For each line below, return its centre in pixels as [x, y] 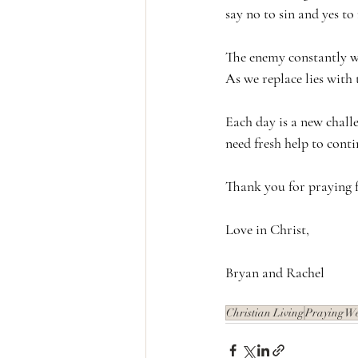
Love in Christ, [267, 230]
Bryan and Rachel [275, 273]
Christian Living [265, 313]
